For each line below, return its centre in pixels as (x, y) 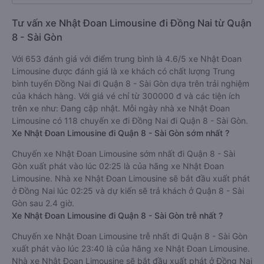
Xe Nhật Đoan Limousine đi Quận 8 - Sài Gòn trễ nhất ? (117, 215)
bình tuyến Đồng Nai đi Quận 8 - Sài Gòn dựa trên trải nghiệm (131, 83)
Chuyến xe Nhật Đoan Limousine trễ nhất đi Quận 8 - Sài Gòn (130, 236)
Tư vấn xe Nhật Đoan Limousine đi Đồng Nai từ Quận (132, 23)
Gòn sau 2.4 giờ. (43, 203)
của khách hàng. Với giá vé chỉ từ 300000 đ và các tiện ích (126, 96)
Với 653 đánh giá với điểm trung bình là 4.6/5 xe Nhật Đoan (127, 59)
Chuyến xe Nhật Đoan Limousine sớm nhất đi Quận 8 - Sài (123, 154)
